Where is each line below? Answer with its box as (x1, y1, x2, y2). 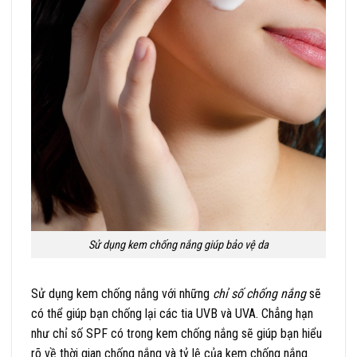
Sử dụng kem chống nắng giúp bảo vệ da (88, 237, 269, 252)
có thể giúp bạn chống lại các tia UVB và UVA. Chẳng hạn (31, 306, 313, 322)
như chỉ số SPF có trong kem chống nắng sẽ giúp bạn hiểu (31, 326, 322, 342)
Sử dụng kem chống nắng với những (31, 286, 213, 302)
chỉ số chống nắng (213, 286, 306, 302)
